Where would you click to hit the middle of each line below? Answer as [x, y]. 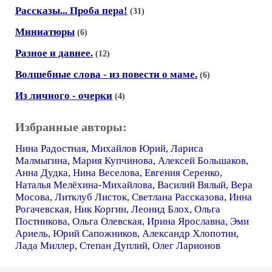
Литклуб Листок [91, 197]
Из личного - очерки [64, 96]
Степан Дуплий [114, 246]
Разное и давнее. [54, 53]
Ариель [32, 233]
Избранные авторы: [71, 127]
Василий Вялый [192, 185]
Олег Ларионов [186, 246]
